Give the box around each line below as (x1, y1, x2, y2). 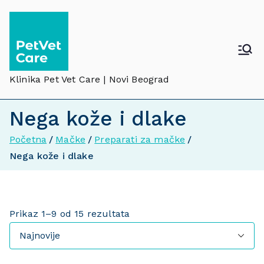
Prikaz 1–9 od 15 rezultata (9, 208, 130, 219)
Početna (9, 134, 47, 145)
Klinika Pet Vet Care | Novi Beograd (9, 74, 170, 85)
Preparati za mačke (94, 134, 186, 145)
